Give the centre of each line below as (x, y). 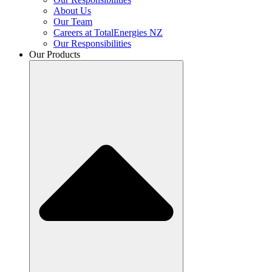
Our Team (73, 21)
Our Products (55, 54)
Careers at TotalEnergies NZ (108, 32)
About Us (72, 10)
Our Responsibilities (92, 43)
